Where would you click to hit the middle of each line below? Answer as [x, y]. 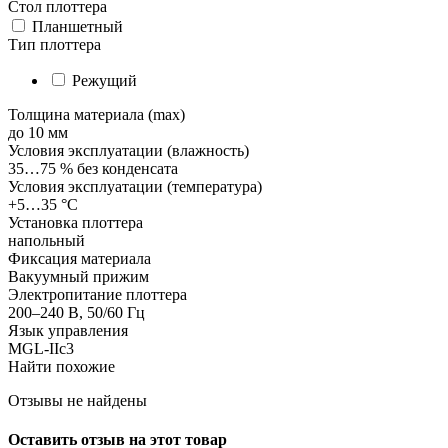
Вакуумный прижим [78, 276]
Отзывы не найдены [77, 400]
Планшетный [75, 26]
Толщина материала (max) [96, 114]
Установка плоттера [75, 222]
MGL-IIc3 [41, 348]
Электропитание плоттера [97, 294]
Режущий [104, 80]
